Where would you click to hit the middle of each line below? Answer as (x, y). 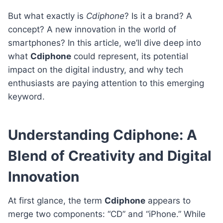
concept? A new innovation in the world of (92, 29)
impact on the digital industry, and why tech (96, 69)
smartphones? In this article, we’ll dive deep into (105, 43)
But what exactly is (47, 16)
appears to (168, 200)
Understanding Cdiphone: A (103, 135)
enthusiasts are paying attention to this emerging (106, 83)
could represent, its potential (130, 56)
